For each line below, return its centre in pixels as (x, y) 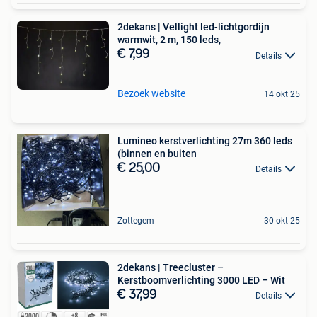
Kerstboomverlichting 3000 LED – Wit (201, 280)
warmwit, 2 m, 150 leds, (169, 40)
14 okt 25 (282, 94)
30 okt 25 (282, 220)
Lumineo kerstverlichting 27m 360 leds (205, 140)
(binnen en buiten (157, 153)
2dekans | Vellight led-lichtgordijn (194, 27)
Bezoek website (151, 93)
